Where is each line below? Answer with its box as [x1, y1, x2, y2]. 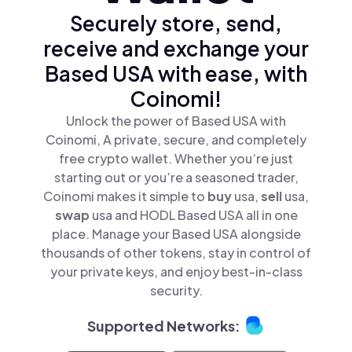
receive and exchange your [43, 35, 309, 61]
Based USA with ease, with [45, 60, 307, 86]
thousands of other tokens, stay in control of [41, 244, 311, 261]
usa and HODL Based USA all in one [91, 207, 298, 223]
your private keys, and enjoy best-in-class [49, 263, 302, 280]
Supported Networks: [86, 316, 240, 335]
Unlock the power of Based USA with [66, 112, 286, 129]
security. [149, 282, 203, 299]
